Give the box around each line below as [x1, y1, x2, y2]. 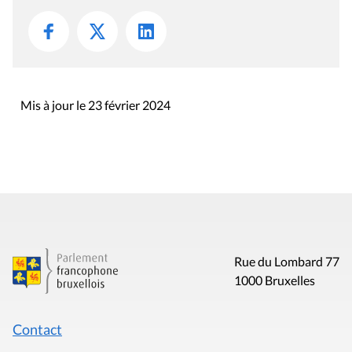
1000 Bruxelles [233, 273, 315, 288]
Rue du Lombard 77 [233, 254, 339, 269]
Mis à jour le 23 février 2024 [20, 97, 170, 112]
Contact [13, 321, 62, 339]
